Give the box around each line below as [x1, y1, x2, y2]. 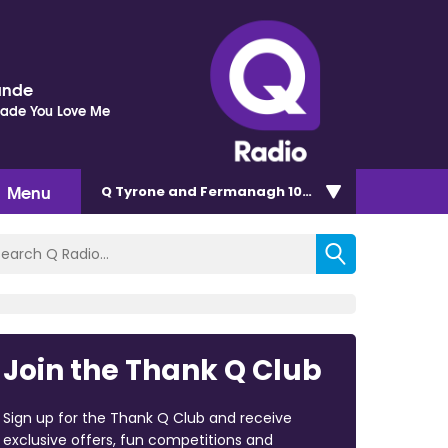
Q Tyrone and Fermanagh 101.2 [101, 181, 319, 201]
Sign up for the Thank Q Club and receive [2, 407, 292, 428]
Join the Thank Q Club [2, 350, 322, 390]
